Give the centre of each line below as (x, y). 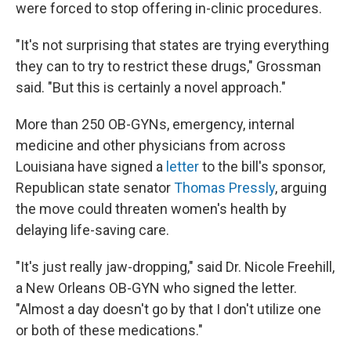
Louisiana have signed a (91, 166)
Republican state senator (95, 188)
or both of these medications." (109, 330)
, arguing (301, 188)
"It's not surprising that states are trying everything (172, 45)
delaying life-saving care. (92, 230)
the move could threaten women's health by (151, 209)
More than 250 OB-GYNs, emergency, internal (155, 124)
